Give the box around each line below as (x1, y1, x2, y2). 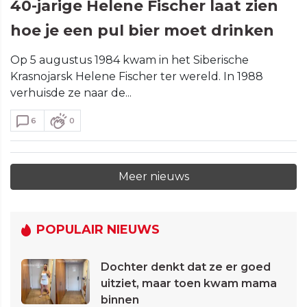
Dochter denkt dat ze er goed (101, 260, 271, 274)
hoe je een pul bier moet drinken (10, 21, 274, 40)
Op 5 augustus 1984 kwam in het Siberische (10, 53, 249, 67)
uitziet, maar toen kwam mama (101, 277, 277, 291)
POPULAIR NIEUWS (36, 222, 160, 238)
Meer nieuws (118, 170, 189, 184)
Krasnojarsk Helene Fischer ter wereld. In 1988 (10, 70, 263, 84)
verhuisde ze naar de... (10, 86, 132, 100)
